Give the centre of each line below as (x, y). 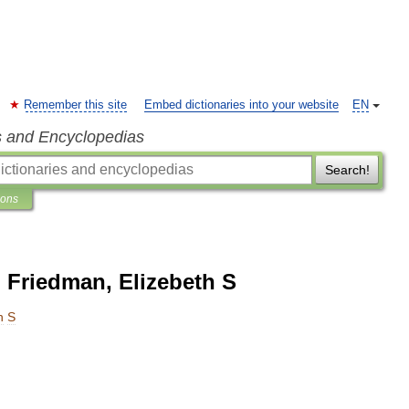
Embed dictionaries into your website (241, 105)
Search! (347, 170)
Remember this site (75, 105)
